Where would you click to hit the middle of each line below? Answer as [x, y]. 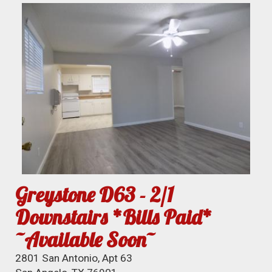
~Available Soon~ [85, 239]
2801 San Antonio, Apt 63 [74, 258]
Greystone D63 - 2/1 [95, 194]
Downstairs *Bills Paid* [114, 217]
